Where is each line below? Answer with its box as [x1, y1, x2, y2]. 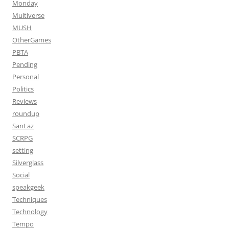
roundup [12, 109, 39, 118]
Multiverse [12, 11, 44, 20]
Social [12, 170, 30, 179]
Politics [12, 84, 34, 94]
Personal [12, 72, 39, 81]
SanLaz [12, 121, 34, 130]
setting [12, 146, 33, 155]
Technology [12, 207, 48, 216]
